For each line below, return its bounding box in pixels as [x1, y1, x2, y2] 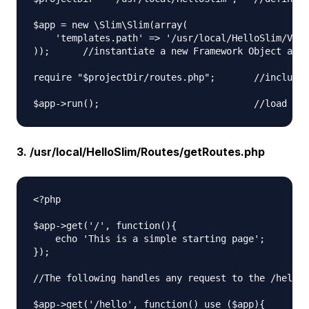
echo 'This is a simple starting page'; [33, 233, 265, 245]
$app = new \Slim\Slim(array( [33, 19, 188, 31]
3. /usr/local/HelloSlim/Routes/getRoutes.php [17, 145, 265, 159]
